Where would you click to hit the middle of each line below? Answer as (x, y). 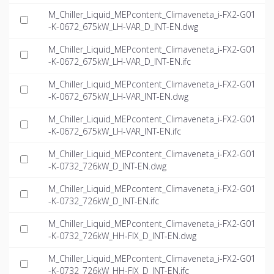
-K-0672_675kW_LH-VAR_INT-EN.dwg (118, 97)
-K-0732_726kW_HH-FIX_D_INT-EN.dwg (122, 236)
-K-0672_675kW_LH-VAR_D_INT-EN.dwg (123, 27)
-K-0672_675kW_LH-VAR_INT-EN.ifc (115, 131)
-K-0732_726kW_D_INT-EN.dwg (107, 166)
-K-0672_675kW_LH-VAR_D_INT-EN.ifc (120, 62)
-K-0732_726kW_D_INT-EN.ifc (104, 201)
